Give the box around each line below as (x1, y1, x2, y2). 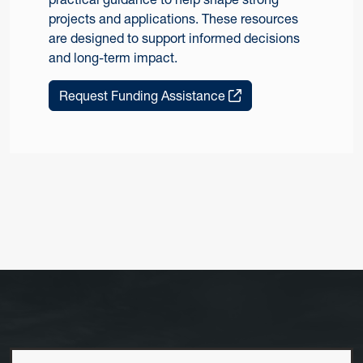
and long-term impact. (49, 49, 177, 66)
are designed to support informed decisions (49, 30, 300, 47)
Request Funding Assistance (59, 88, 228, 105)
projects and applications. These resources (49, 11, 298, 28)
